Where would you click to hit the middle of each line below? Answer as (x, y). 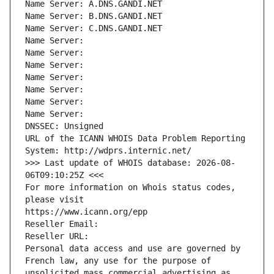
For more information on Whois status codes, (130, 187)
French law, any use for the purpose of (118, 261)
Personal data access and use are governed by (133, 249)
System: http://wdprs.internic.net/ (108, 151)
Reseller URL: (59, 236)
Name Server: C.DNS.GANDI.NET (94, 28)
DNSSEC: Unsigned (64, 126)
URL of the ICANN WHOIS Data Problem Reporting (135, 139)
